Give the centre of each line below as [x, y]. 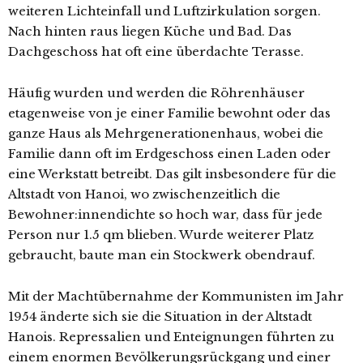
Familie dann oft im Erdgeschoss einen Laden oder [169, 154]
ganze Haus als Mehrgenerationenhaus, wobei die [166, 133]
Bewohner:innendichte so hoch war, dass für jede [165, 214]
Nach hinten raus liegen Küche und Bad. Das [150, 31]
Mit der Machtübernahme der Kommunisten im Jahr [176, 296]
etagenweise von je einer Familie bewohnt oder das [169, 113]
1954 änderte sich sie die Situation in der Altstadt [160, 316]
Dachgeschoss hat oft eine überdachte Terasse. [156, 51]
